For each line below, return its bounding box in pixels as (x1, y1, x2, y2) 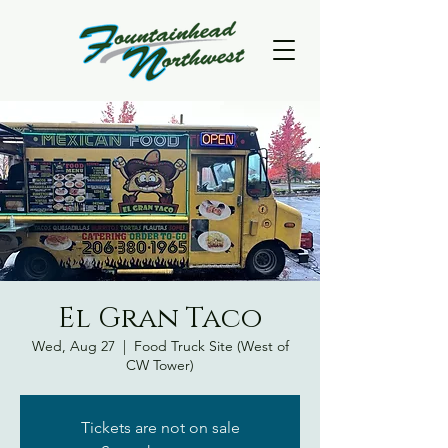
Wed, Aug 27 (31, 337, 115, 355)
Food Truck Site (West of (133, 337, 289, 355)
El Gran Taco (58, 300, 262, 337)
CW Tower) (126, 356, 194, 374)
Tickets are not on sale (80, 418, 240, 437)
